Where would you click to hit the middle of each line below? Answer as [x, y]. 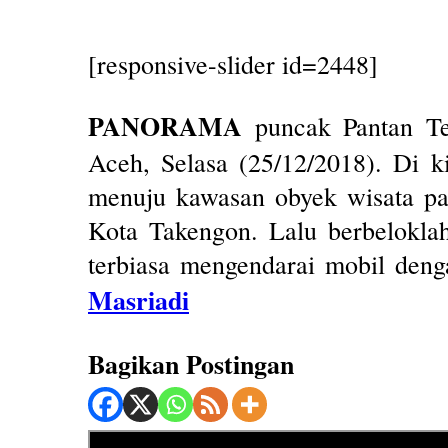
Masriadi [138, 300]
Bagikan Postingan [191, 364]
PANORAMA [165, 126]
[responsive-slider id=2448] [233, 64]
